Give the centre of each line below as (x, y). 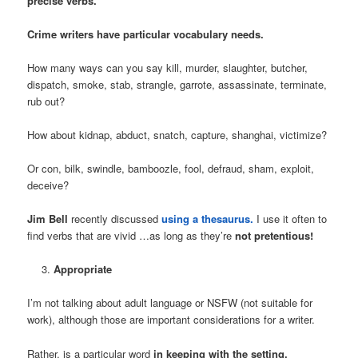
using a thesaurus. (208, 219)
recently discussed (115, 219)
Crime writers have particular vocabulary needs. (146, 34)
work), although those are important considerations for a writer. (171, 320)
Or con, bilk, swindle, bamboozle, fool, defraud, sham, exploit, (171, 169)
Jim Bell (48, 219)
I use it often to (292, 219)
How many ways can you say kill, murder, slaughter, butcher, (168, 67)
